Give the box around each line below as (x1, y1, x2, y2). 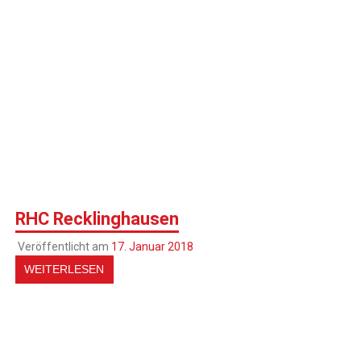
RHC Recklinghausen (15, 208, 180, 229)
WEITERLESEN (24, 263, 105, 276)
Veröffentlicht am (17, 240, 111, 254)
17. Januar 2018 (110, 240, 193, 254)
